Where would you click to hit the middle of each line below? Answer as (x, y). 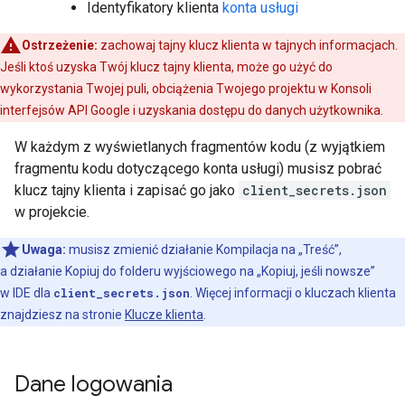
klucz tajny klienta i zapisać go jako (127, 190)
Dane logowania (94, 384)
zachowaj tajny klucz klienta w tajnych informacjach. (248, 45)
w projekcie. (52, 212)
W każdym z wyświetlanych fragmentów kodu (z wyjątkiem (200, 147)
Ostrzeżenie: (60, 45)
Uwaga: (44, 250)
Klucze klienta (164, 315)
